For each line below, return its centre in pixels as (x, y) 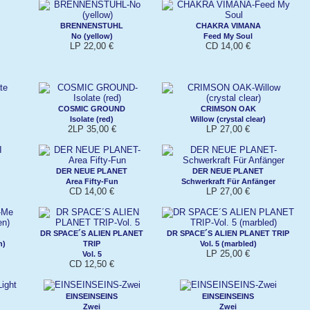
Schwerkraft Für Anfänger (228, 181)
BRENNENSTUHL (92, 25)
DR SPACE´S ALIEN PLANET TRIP (228, 233)
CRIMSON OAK (228, 108)
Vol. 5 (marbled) (228, 243)
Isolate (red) (92, 119)
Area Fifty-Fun (92, 181)
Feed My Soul (228, 36)
